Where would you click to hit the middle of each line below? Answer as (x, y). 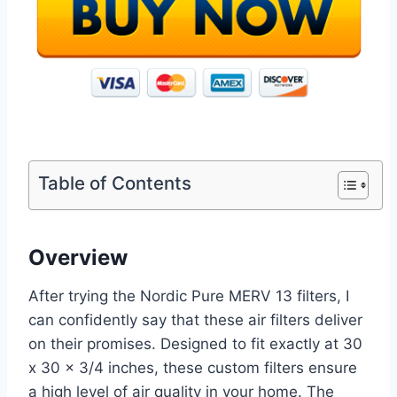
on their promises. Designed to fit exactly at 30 (195, 344)
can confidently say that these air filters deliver (195, 320)
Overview (78, 258)
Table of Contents (115, 183)
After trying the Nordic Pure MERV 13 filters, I (189, 296)
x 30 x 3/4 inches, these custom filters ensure (193, 368)
